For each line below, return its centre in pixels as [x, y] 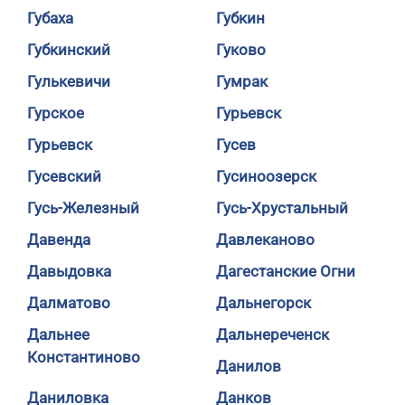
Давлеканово [265, 240]
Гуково [241, 50]
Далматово [69, 303]
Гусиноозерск [266, 176]
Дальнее [58, 334]
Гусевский [64, 176]
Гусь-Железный [83, 208]
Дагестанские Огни [286, 271]
